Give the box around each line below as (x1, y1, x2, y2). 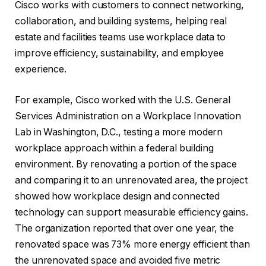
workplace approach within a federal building (15, 142, 214, 154)
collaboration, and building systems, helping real (15, 15, 227, 27)
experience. (15, 64, 67, 75)
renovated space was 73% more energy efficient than (15, 238, 251, 250)
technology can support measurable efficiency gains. (15, 206, 248, 218)
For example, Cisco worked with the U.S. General (15, 94, 231, 106)
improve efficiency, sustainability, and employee (15, 47, 224, 59)
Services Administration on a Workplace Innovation (15, 110, 242, 122)
